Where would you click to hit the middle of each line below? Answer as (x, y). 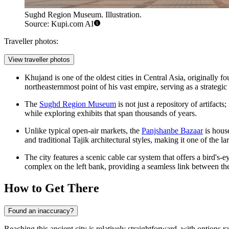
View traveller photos (39, 60)
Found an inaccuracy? (41, 211)
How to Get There (52, 188)
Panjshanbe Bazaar (172, 131)
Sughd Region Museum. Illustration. (83, 15)
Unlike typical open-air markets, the (83, 131)
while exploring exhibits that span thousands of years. (111, 113)
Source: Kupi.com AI (59, 24)
